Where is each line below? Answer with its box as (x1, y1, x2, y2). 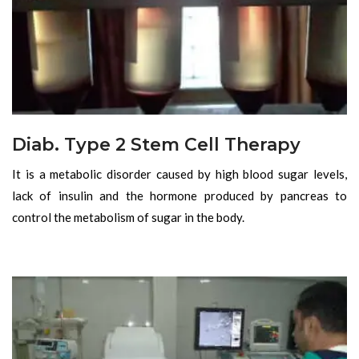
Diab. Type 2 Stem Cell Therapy (12, 134, 301, 156)
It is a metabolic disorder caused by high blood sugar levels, (12, 167, 347, 182)
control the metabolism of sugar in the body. (12, 210, 244, 225)
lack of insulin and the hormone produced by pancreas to (12, 188, 347, 204)
